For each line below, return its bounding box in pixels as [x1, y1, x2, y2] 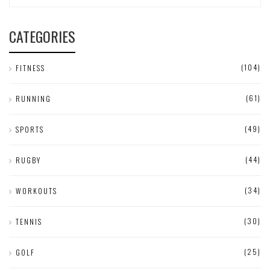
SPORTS [16, 124, 44, 135]
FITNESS [16, 63, 45, 74]
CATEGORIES [9, 25, 75, 48]
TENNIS [16, 216, 42, 227]
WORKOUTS [16, 186, 57, 196]
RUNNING [16, 93, 51, 104]
